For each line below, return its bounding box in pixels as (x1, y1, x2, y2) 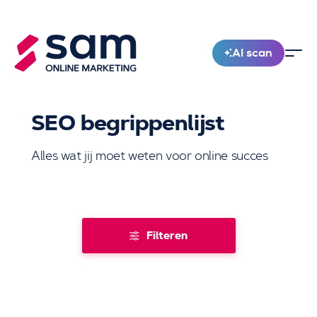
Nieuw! (185, 45, 213, 60)
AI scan (231, 44, 272, 61)
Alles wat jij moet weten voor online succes (31, 147, 268, 164)
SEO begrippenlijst (31, 109, 225, 137)
